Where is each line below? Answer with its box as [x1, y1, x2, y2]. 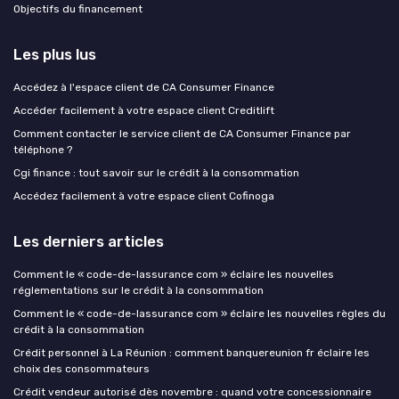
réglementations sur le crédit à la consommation [13, 283, 264, 297]
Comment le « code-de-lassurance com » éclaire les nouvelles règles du [13, 306, 386, 320]
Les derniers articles [13, 232, 164, 250]
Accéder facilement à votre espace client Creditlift [13, 103, 274, 117]
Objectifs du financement [13, 2, 142, 15]
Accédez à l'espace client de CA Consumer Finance [13, 80, 274, 94]
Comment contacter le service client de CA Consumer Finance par [13, 126, 351, 140]
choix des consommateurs [13, 362, 150, 375]
